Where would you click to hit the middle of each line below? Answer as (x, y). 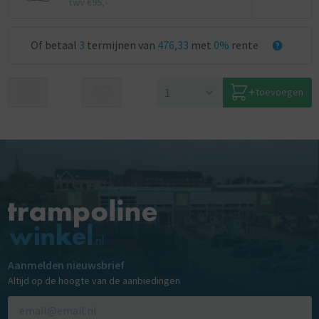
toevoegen (279, 92)
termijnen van (121, 45)
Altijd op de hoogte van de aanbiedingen (94, 281)
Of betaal (55, 45)
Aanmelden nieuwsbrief (66, 265)
